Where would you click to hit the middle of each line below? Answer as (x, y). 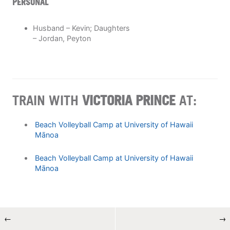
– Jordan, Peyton (62, 38)
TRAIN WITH (47, 100)
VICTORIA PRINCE (129, 100)
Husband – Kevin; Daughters (81, 28)
